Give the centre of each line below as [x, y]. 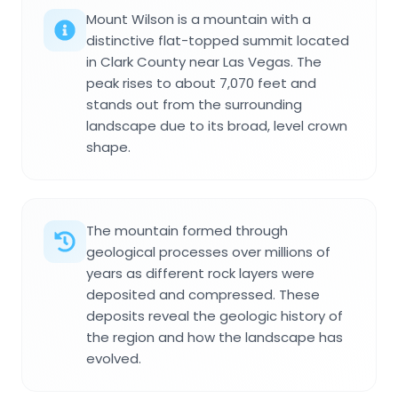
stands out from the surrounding [194, 105]
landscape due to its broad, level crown [217, 126]
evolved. [114, 359]
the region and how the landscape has [215, 338]
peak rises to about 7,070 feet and [201, 84]
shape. [108, 147]
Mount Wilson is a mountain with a [199, 20]
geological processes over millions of [208, 252]
